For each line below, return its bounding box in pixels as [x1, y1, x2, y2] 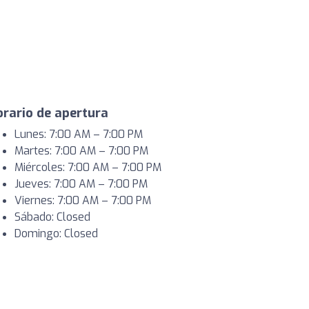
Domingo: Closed [14, 226, 98, 241]
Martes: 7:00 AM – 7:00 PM [14, 143, 148, 158]
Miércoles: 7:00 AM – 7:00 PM [14, 160, 161, 175]
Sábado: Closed [14, 210, 90, 224]
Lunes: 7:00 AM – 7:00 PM [14, 127, 143, 141]
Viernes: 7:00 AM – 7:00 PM [14, 193, 151, 208]
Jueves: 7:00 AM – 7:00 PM [14, 177, 148, 191]
